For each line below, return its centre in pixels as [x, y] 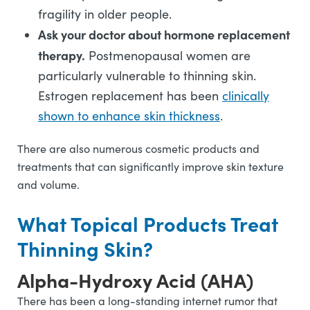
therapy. [62, 55]
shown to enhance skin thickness [129, 116]
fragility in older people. [107, 14]
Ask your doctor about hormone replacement [164, 34]
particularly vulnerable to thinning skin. [147, 75]
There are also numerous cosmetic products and [138, 148]
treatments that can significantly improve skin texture [151, 166]
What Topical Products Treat [148, 224]
